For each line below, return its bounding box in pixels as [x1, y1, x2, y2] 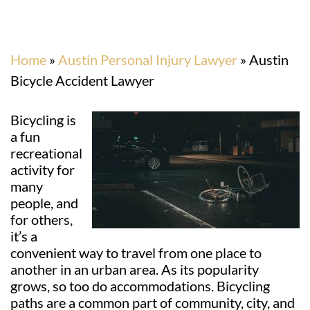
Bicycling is [10, 111, 76, 128]
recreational [10, 144, 82, 161]
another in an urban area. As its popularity [10, 260, 259, 277]
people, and [10, 194, 78, 211]
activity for [10, 161, 75, 178]
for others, [10, 210, 73, 228]
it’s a [10, 227, 37, 244]
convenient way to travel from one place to [10, 244, 262, 261]
